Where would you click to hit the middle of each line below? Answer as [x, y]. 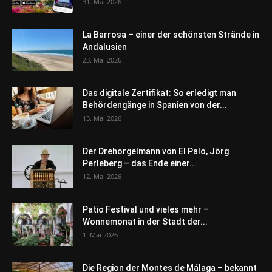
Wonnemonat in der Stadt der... [145, 221]
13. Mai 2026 [102, 118]
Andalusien [105, 46]
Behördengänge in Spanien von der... [155, 105]
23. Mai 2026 [102, 59]
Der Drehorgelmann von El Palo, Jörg [156, 151]
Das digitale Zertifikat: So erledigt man [159, 93]
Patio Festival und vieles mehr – [146, 209]
